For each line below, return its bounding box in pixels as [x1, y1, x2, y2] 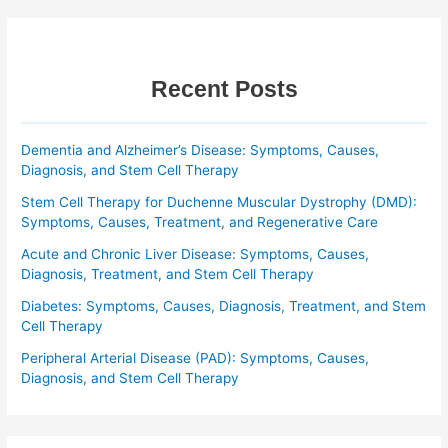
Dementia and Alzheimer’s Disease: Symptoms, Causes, [21, 142, 380, 159]
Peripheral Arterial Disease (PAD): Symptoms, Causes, [21, 350, 370, 367]
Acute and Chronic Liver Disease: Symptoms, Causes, [21, 246, 370, 263]
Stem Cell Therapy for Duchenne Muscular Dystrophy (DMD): [21, 194, 418, 211]
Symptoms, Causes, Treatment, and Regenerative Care [21, 214, 379, 231]
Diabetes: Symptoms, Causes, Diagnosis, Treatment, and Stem [21, 298, 427, 315]
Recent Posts [150, 75, 298, 102]
